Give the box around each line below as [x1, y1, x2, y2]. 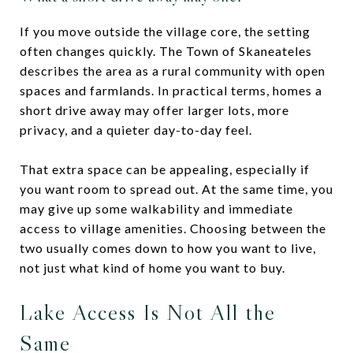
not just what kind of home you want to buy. [20, 259, 285, 275]
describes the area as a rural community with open [20, 62, 325, 78]
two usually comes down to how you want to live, [20, 240, 316, 255]
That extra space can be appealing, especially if [20, 161, 310, 176]
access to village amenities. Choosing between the [20, 220, 326, 236]
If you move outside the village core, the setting [20, 23, 310, 39]
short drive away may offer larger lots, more [20, 102, 289, 117]
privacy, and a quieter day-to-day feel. [20, 121, 252, 137]
